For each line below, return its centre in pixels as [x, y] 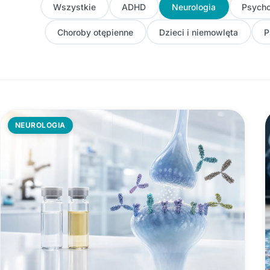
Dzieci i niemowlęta [199, 32]
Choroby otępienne [95, 32]
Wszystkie [74, 7]
